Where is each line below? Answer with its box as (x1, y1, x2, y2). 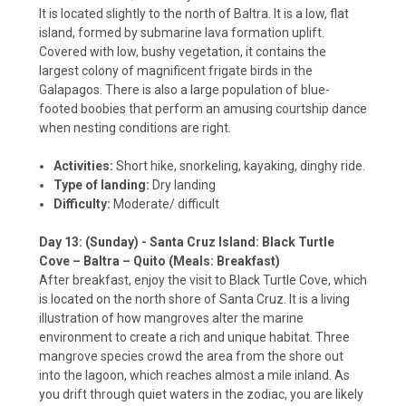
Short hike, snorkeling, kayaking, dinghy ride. (113, 159, 366, 174)
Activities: (53, 159, 114, 174)
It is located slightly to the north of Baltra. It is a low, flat (39, 6, 349, 22)
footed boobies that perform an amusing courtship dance (39, 101, 367, 117)
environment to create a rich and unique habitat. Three (39, 330, 350, 345)
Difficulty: (53, 197, 111, 212)
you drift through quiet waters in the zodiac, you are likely (39, 387, 363, 402)
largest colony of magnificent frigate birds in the (39, 63, 313, 79)
